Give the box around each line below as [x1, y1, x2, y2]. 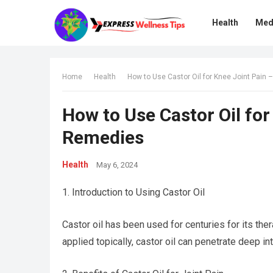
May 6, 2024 [96, 160, 138, 169]
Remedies [62, 127, 144, 148]
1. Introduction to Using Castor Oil [62, 186, 205, 198]
